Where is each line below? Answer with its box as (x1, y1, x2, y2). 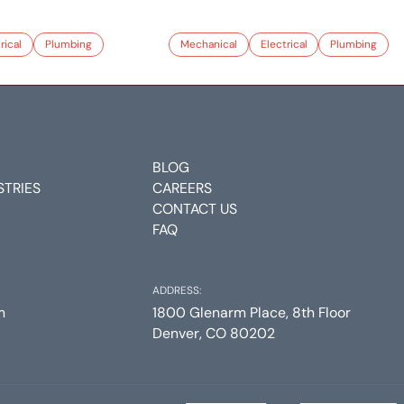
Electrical (260, 37, 308, 52)
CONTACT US (151, 199, 237, 219)
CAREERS (151, 179, 212, 198)
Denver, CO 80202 (151, 323, 275, 343)
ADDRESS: (151, 282, 201, 298)
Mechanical (179, 37, 237, 52)
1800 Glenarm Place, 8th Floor (151, 302, 351, 322)
